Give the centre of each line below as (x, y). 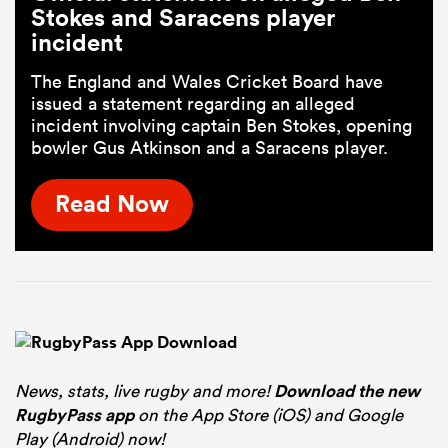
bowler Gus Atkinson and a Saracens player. (209, 147)
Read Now (112, 203)
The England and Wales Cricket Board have (207, 81)
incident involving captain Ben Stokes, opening (221, 125)
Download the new (347, 390)
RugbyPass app (74, 414)
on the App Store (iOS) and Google (268, 414)
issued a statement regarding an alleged (193, 103)
